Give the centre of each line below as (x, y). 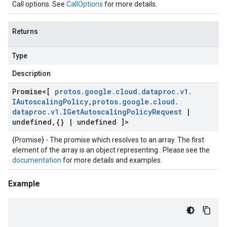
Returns (25, 31)
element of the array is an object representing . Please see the (111, 150)
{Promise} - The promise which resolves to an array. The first (108, 140)
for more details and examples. (112, 160)
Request (167, 112)
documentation (37, 160)
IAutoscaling (37, 102)
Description (31, 73)
